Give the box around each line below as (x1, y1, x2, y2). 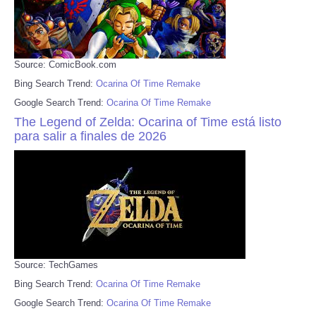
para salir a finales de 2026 (14, 128, 166, 143)
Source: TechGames (14, 259, 98, 270)
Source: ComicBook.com (14, 59, 116, 70)
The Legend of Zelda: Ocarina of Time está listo (14, 114, 281, 129)
